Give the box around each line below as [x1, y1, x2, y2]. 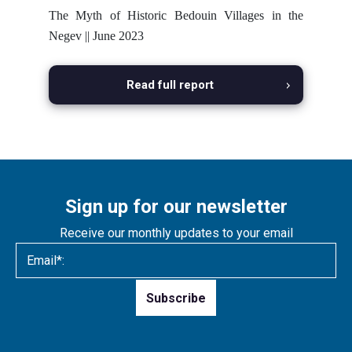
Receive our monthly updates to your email [59, 225, 293, 241]
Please [16, 280, 46, 292]
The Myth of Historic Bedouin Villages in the [49, 9, 303, 23]
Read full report [126, 78, 214, 93]
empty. [16, 337, 45, 349]
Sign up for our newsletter [64, 196, 288, 218]
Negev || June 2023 [49, 29, 144, 43]
